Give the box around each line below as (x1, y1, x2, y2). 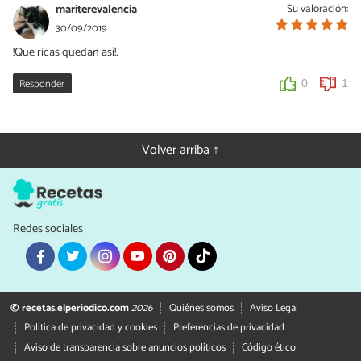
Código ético (241, 338, 296, 356)
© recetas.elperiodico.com (10, 299, 129, 317)
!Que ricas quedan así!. (13, 42, 118, 62)
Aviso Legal (249, 299, 298, 317)
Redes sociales (13, 218, 83, 239)
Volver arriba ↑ (142, 139, 219, 161)
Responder (19, 75, 65, 93)
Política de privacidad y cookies (23, 319, 157, 337)
